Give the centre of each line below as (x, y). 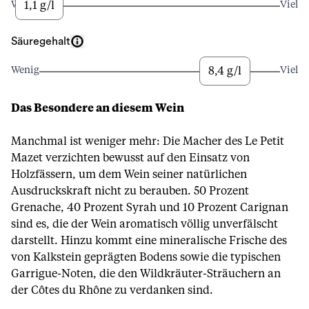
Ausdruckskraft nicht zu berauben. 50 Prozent (130, 191)
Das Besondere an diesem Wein (98, 108)
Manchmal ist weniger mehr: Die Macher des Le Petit (148, 141)
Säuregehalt (41, 41)
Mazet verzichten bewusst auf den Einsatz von (130, 158)
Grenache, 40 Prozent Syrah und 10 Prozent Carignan (150, 208)
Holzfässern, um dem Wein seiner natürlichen (129, 175)
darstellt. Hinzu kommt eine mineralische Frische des (149, 241)
